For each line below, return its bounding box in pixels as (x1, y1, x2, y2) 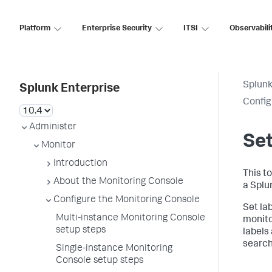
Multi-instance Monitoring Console (56, 214, 205, 223)
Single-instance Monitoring (56, 244, 172, 254)
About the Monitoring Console (53, 177, 183, 187)
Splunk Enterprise (19, 83, 120, 95)
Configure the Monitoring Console (53, 195, 200, 205)
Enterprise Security (82, 24, 152, 33)
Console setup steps (56, 256, 143, 266)
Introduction (53, 159, 107, 169)
